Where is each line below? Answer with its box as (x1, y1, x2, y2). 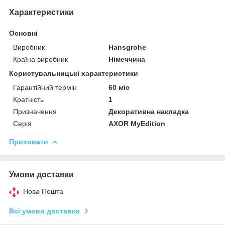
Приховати (9, 137, 48, 146)
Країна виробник (13, 55, 68, 63)
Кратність (13, 95, 44, 103)
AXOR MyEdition (108, 119, 166, 128)
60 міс (108, 83, 130, 91)
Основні (9, 29, 38, 37)
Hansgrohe (108, 43, 147, 51)
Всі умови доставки (9, 206, 80, 215)
